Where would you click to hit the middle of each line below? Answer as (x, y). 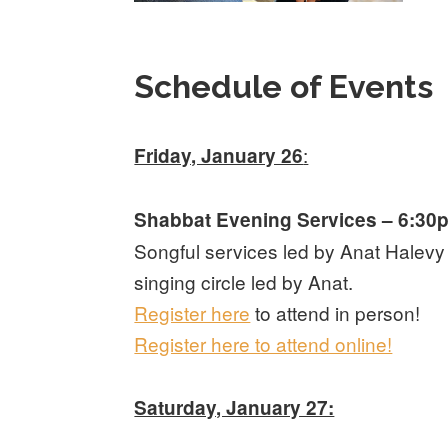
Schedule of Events (284, 86)
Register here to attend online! (263, 343)
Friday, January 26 (219, 155)
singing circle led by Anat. (244, 281)
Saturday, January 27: (234, 407)
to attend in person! (335, 312)
